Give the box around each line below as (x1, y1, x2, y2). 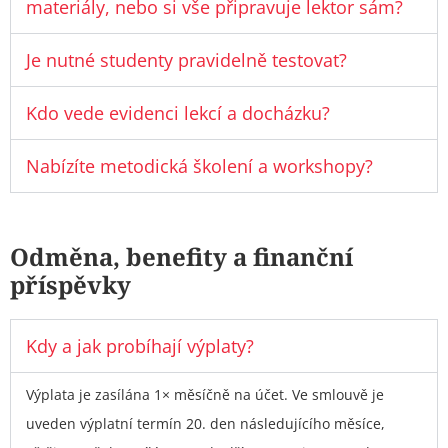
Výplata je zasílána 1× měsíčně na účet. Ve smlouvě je (26, 385, 384, 405)
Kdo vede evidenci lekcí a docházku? (26, 101, 330, 126)
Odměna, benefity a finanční (10, 240, 353, 274)
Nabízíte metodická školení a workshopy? (26, 154, 373, 179)
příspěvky (10, 268, 131, 302)
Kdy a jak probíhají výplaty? (26, 334, 254, 359)
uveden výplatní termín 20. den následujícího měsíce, (26, 414, 385, 434)
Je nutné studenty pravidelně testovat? (26, 48, 347, 73)
